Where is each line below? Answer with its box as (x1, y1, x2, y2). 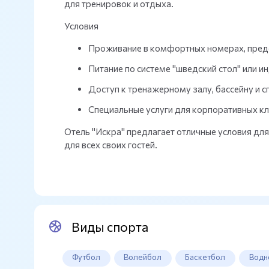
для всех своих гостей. (64, 139, 157, 151)
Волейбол (124, 252, 162, 262)
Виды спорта (71, 219, 148, 234)
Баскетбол (185, 252, 226, 262)
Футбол (72, 252, 101, 262)
